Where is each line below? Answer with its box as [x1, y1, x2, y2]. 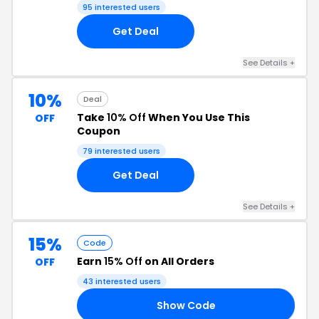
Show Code [156, 298, 216, 313]
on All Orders [142, 254, 214, 268]
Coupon [77, 124, 120, 138]
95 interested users [83, 1, 160, 13]
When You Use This [146, 110, 250, 125]
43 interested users [83, 276, 161, 287]
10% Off [107, 110, 146, 125]
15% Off [104, 254, 142, 268]
